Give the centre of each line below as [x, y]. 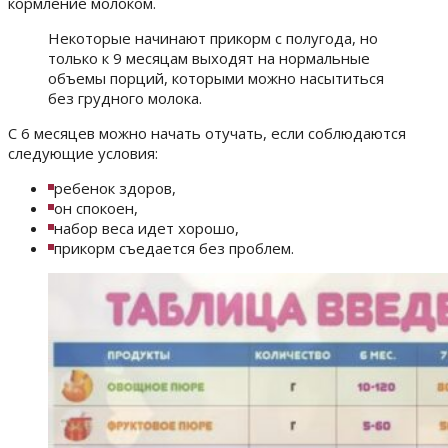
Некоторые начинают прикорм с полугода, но [213, 38]
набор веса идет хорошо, [146, 228]
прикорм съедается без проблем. [174, 248]
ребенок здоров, [115, 188]
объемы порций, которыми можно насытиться [216, 78]
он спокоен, [96, 208]
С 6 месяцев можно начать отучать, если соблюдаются [207, 133]
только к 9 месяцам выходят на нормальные [209, 58]
